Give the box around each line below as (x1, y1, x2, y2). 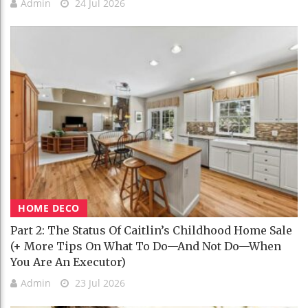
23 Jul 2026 (72, 276, 125, 290)
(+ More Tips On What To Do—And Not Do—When (10, 239, 281, 254)
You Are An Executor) (10, 255, 126, 269)
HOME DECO (18, 201, 80, 215)
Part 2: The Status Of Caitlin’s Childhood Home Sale (10, 223, 292, 238)
